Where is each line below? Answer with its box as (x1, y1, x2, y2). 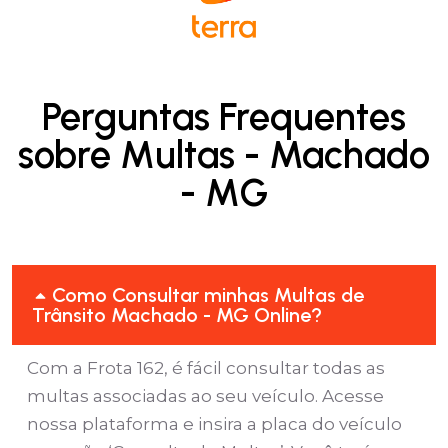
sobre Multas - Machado (18, 131, 430, 178)
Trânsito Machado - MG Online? (32, 302, 322, 327)
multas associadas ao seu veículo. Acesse (27, 385, 384, 406)
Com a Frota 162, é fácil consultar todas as (27, 357, 385, 378)
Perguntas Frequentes (42, 93, 406, 140)
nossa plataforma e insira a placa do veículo (27, 413, 402, 434)
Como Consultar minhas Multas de (52, 282, 365, 307)
